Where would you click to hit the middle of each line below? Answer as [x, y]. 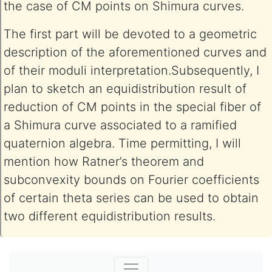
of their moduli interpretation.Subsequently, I [131, 70]
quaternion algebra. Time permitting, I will [122, 143]
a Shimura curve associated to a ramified [120, 125]
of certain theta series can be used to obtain [131, 198]
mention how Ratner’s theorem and [104, 161]
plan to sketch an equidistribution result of [125, 89]
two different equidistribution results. [110, 216]
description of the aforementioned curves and [135, 52]
